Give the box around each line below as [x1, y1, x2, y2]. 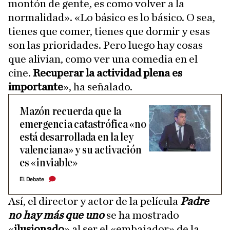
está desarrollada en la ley [20, 131, 133, 143]
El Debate [20, 176, 44, 183]
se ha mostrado [106, 209, 179, 221]
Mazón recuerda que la [20, 106, 122, 118]
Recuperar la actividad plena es [33, 67, 182, 79]
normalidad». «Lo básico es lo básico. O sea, [8, 12, 215, 23]
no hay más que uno [8, 209, 106, 221]
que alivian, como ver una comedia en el [8, 53, 198, 65]
